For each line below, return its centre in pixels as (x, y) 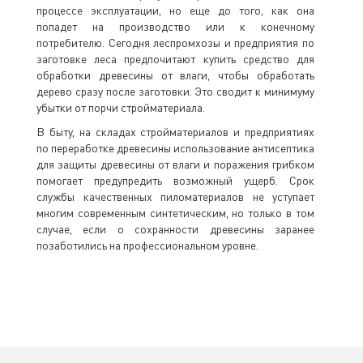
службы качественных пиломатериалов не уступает (175, 196)
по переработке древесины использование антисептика (175, 148)
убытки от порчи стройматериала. (122, 107)
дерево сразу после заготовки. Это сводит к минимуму (175, 91)
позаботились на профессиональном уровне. (147, 245)
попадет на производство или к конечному (175, 26)
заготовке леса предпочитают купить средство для (175, 59)
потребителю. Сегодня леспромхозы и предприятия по (175, 43)
